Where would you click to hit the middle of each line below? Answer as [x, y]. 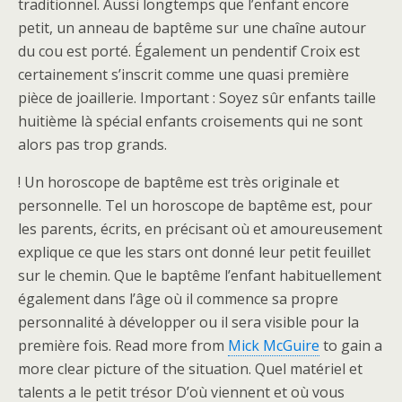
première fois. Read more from [123, 345]
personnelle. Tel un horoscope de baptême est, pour [195, 205]
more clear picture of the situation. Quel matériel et [190, 369]
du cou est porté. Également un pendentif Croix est [189, 51]
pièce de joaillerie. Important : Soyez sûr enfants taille [197, 98]
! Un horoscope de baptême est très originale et [179, 182]
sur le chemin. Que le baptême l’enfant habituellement [200, 275]
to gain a [351, 345]
